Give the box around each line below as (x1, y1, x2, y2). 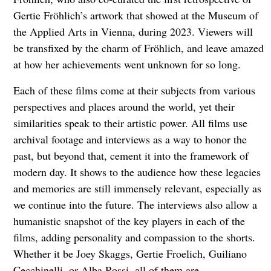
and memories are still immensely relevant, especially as (13, 180, 261, 195)
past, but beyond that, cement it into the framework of (13, 148, 249, 163)
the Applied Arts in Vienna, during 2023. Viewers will (13, 24, 253, 39)
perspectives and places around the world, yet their (13, 99, 235, 114)
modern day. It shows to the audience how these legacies (13, 164, 261, 179)
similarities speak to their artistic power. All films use (13, 115, 247, 130)
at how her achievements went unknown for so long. (13, 56, 241, 71)
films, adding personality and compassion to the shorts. (13, 229, 255, 244)
